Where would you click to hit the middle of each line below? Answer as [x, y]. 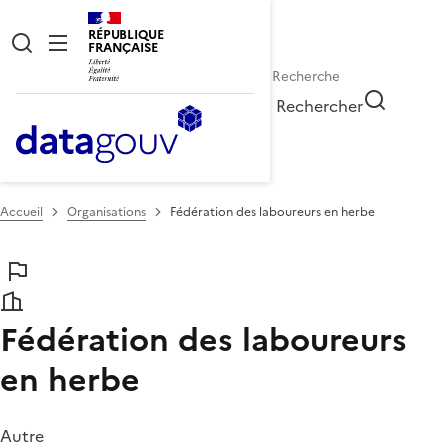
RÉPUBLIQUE [126, 34]
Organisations [106, 211]
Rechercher [320, 105]
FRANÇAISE [123, 47]
